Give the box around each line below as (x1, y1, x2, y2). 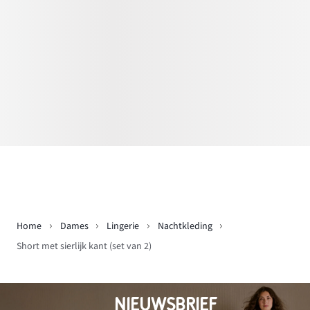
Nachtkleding (157, 219, 212, 233)
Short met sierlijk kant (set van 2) (17, 239, 152, 253)
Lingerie (107, 219, 139, 233)
